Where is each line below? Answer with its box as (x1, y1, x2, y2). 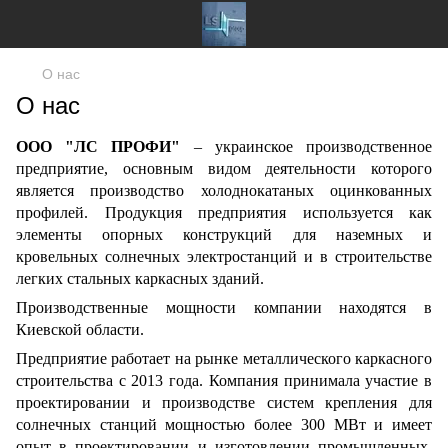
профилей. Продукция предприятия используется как (16, 204, 432, 221)
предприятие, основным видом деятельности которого (16, 160, 432, 177)
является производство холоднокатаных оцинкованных (16, 182, 432, 199)
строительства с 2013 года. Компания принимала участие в (16, 372, 432, 389)
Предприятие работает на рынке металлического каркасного (16, 350, 432, 367)
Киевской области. (16, 321, 144, 338)
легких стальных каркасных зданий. (16, 270, 264, 287)
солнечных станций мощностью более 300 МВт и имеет (16, 416, 432, 433)
